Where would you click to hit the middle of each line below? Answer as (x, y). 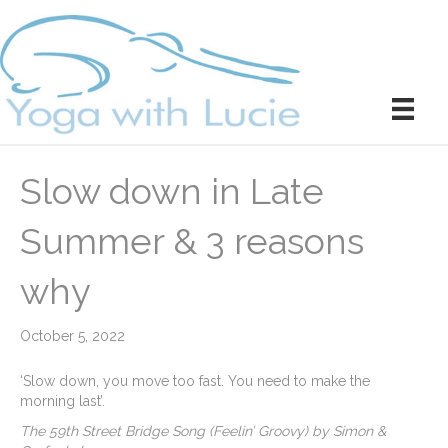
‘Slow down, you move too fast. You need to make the (195, 381)
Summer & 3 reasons (192, 241)
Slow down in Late (172, 191)
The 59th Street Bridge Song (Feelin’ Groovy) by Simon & (203, 431)
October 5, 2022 (72, 336)
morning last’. (62, 401)
